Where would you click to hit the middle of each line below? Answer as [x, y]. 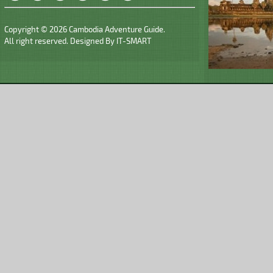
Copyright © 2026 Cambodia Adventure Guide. [85, 29]
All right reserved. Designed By [60, 41]
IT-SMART [134, 41]
